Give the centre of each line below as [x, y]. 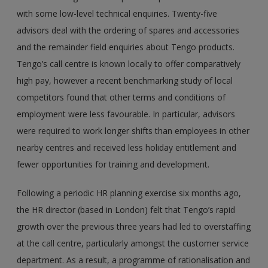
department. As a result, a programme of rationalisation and [134, 260]
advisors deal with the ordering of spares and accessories [128, 31]
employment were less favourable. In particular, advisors [126, 114]
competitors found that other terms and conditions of [121, 98]
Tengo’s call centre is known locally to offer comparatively [129, 64]
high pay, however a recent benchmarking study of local [125, 81]
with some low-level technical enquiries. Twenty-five [117, 14]
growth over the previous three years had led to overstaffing [134, 227]
